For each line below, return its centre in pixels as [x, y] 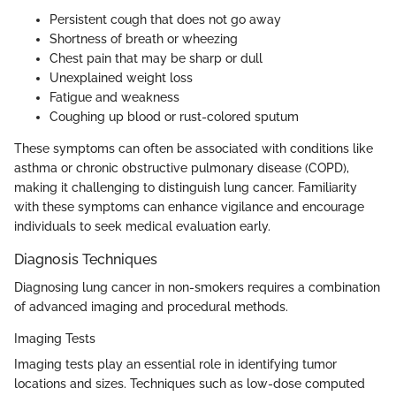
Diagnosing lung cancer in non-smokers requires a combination [197, 287]
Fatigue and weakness [114, 97]
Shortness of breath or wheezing [144, 38]
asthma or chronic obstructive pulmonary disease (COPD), [182, 168]
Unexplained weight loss [121, 77]
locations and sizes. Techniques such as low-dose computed [190, 383]
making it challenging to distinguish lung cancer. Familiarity [186, 187]
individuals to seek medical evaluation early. [142, 226]
